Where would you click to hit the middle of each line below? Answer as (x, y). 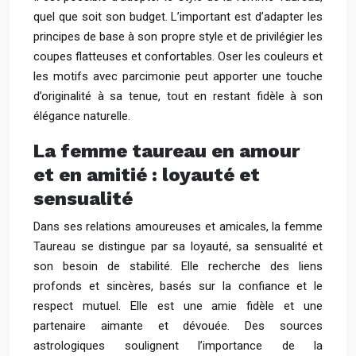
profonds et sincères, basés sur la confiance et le (178, 286)
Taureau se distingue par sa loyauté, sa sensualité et (178, 246)
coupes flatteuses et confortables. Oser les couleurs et (178, 56)
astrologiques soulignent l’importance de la (178, 346)
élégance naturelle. (82, 116)
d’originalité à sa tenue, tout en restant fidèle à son (178, 96)
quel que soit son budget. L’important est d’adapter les (178, 17)
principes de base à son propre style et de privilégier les (178, 37)
